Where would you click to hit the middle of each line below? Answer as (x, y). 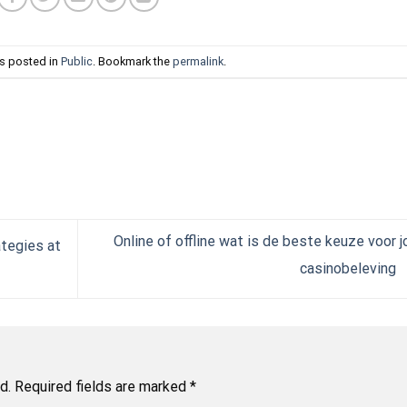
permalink (198, 61)
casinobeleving (349, 269)
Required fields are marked (102, 387)
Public (76, 61)
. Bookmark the (132, 61)
